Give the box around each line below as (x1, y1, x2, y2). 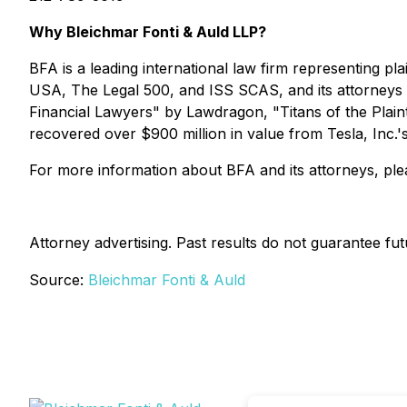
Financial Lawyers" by (29, 103, 186, 121)
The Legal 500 (71, 81, 170, 99)
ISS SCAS (209, 81, 279, 99)
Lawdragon (186, 103, 263, 121)
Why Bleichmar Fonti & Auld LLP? (29, 23, 266, 41)
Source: (29, 271, 88, 289)
